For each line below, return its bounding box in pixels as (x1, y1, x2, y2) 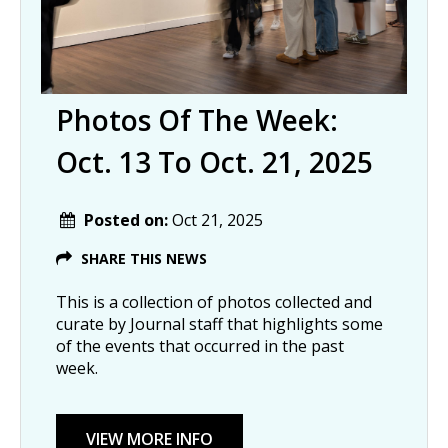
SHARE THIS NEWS (81, 248, 207, 268)
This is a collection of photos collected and (56, 290, 372, 313)
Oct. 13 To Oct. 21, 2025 (56, 142, 373, 181)
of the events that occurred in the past (56, 334, 344, 357)
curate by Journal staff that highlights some (56, 312, 383, 335)
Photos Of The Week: (56, 100, 338, 139)
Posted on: (84, 208, 172, 231)
